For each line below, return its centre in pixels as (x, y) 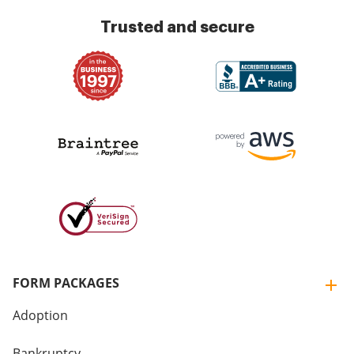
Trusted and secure (177, 27)
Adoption (40, 315)
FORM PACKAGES (66, 283)
